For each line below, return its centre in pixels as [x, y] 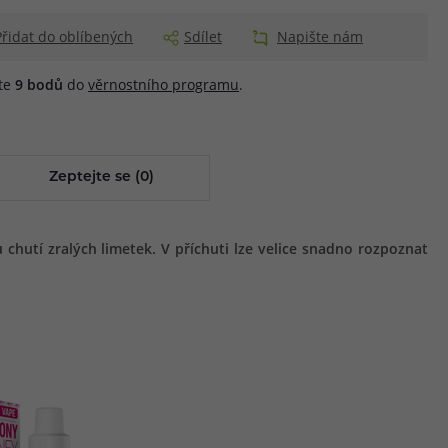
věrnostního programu [163, 84]
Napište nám [320, 36]
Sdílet [203, 36]
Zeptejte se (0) [102, 177]
